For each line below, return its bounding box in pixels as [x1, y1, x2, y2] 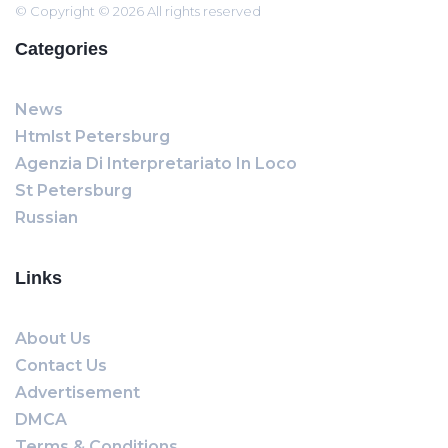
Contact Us [15, 356, 107, 375]
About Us [15, 329, 91, 348]
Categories [15, 39, 108, 59]
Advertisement [15, 383, 140, 402]
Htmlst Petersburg [15, 127, 170, 146]
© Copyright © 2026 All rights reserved [15, 3, 261, 19]
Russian [15, 208, 78, 227]
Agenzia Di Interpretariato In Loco [15, 154, 297, 173]
